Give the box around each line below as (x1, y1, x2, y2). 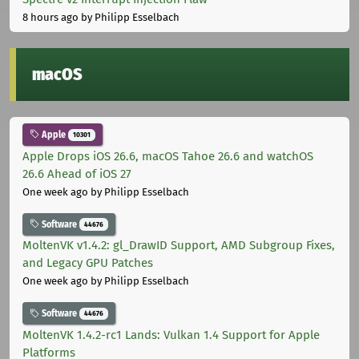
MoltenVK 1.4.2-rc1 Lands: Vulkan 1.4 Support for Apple (22, 327, 320, 342)
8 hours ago (22, 10, 79, 23)
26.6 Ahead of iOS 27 (22, 166, 131, 181)
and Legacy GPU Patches (22, 256, 153, 271)
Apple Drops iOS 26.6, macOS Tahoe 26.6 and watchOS (22, 148, 313, 163)
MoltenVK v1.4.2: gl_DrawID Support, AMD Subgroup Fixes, (22, 238, 335, 253)
